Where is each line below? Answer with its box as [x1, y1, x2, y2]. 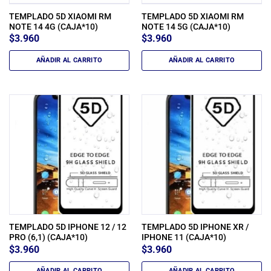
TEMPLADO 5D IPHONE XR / [141, 222, 249, 232]
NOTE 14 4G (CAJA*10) [8, 22, 98, 32]
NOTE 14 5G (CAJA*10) [141, 22, 230, 32]
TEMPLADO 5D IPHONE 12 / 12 [8, 222, 126, 232]
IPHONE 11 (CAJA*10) [141, 232, 226, 243]
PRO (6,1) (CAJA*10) [8, 232, 88, 243]
